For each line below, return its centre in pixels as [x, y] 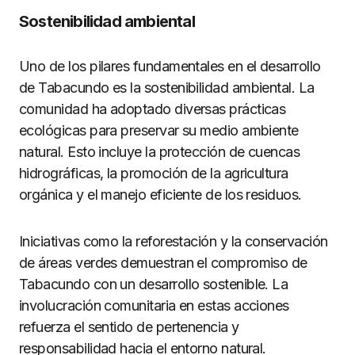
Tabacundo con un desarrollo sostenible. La [154, 284]
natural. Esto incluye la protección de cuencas [160, 151]
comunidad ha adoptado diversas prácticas [153, 109]
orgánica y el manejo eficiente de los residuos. [160, 194]
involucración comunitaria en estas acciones [154, 305]
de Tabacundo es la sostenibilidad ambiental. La [167, 87]
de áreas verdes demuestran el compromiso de [163, 262]
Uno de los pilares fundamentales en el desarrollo [170, 66]
